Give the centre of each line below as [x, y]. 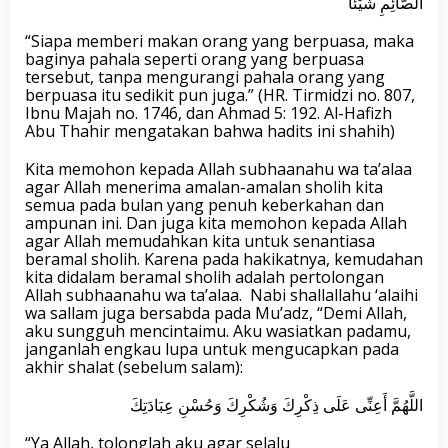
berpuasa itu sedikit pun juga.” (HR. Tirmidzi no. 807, [220, 95]
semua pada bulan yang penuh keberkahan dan [204, 205]
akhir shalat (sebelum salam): [134, 367]
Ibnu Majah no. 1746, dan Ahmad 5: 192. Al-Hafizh [208, 113]
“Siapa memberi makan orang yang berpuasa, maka [219, 41]
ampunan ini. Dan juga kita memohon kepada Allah [216, 223]
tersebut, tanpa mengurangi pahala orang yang [205, 77]
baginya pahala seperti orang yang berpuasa [194, 59]
